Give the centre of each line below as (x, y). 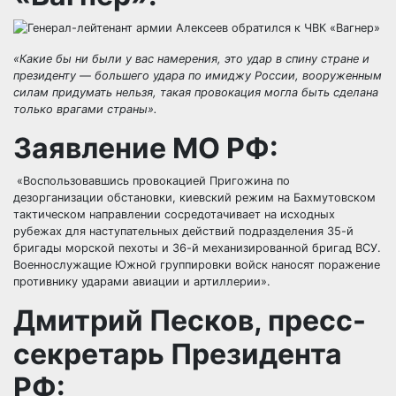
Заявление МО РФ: (146, 148)
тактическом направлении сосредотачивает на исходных (174, 214)
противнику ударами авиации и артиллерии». (142, 281)
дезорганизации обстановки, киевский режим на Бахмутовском (194, 197)
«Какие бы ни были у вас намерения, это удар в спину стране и (191, 58)
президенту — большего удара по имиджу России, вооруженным (198, 75)
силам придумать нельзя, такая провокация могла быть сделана (196, 92)
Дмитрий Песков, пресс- (190, 320)
